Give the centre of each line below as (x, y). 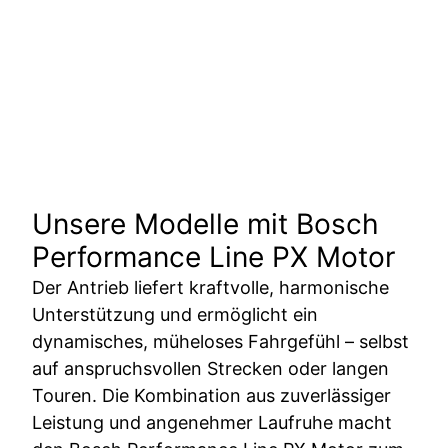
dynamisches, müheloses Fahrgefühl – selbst (220, 341)
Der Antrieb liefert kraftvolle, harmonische (210, 287)
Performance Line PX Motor (213, 257)
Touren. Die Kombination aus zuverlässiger (211, 395)
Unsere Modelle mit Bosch (205, 224)
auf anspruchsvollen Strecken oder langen (210, 368)
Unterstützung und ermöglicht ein (175, 314)
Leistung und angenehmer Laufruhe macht (212, 422)
